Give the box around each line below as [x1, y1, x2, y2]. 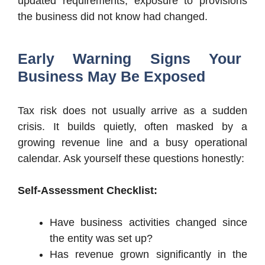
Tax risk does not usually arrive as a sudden [18, 105, 247, 117]
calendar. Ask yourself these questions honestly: [18, 153, 244, 165]
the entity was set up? [50, 232, 153, 245]
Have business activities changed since [50, 216, 247, 229]
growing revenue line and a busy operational [18, 137, 247, 149]
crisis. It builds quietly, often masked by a [18, 121, 247, 133]
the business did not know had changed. [18, 11, 208, 23]
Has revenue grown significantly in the [50, 248, 247, 261]
